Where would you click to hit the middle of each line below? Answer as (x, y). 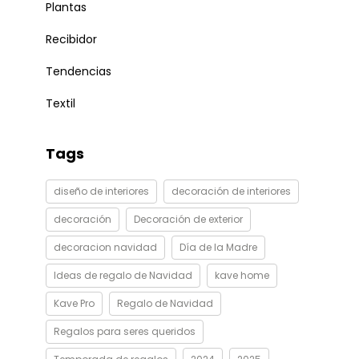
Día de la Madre (218, 247)
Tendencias (78, 71)
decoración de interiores (231, 191)
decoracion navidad (105, 247)
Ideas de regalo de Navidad (123, 275)
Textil (60, 103)
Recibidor (71, 39)
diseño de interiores (101, 191)
